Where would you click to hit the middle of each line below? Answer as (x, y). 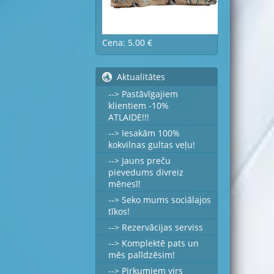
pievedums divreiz (146, 172)
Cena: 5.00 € (127, 43)
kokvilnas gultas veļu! (152, 145)
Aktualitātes (141, 77)
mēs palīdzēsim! (142, 255)
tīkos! (119, 211)
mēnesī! (124, 184)
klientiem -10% (139, 106)
